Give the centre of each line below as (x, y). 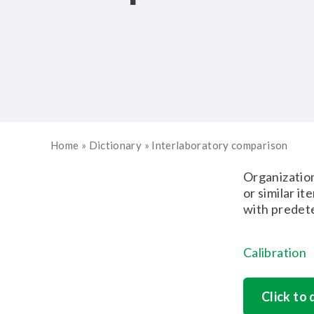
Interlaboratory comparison (220, 145)
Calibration (275, 252)
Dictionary (115, 145)
